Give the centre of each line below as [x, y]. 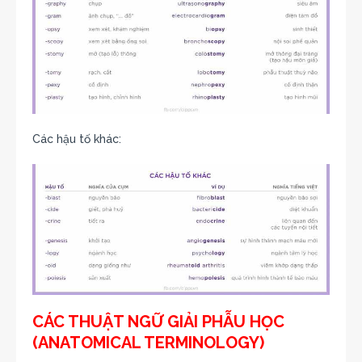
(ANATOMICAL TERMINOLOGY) [148, 342]
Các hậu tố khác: [77, 139]
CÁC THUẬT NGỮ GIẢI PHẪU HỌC [158, 321]
